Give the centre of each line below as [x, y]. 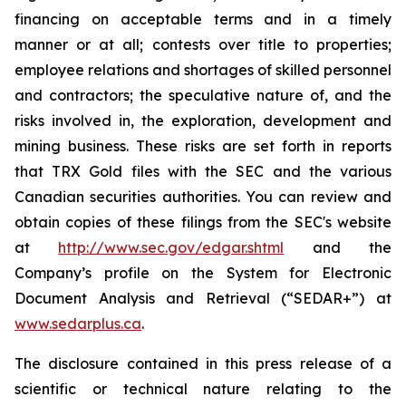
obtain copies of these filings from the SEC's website [203, 222]
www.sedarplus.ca [78, 324]
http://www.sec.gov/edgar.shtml [171, 247]
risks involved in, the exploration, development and [203, 121]
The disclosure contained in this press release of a [203, 363]
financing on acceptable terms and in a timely [203, 19]
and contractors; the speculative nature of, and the [203, 95]
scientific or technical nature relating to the [203, 389]
